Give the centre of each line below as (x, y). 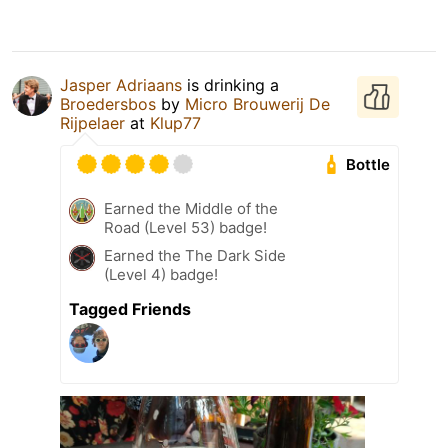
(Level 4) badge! (161, 275)
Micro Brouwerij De (257, 104)
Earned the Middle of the (191, 209)
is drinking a (230, 85)
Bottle (368, 165)
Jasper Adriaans (121, 85)
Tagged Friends (130, 309)
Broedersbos (108, 104)
